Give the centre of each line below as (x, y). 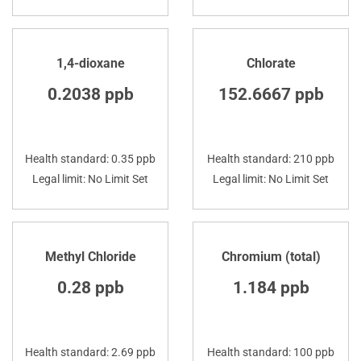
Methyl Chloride (90, 256)
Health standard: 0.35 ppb (90, 158)
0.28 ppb (90, 287)
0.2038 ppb (90, 94)
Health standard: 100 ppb (271, 352)
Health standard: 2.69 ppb (90, 352)
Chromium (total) (271, 256)
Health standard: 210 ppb (271, 158)
